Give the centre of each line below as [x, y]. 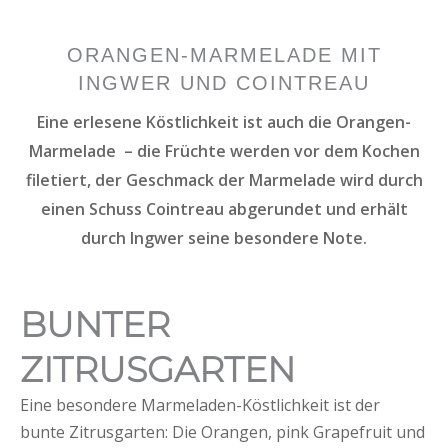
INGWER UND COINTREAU [224, 82]
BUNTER [95, 324]
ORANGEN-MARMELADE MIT [224, 54]
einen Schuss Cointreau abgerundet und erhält [224, 208]
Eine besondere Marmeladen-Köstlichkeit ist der [200, 404]
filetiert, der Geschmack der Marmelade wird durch [224, 179]
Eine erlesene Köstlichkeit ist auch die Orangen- [224, 121]
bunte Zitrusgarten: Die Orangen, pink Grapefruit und [222, 431]
